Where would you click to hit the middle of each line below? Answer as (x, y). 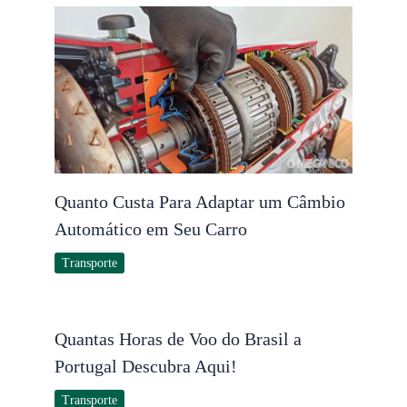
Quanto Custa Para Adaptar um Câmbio (200, 202)
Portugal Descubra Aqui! (146, 367)
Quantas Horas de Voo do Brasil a (178, 339)
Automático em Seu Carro (151, 229)
